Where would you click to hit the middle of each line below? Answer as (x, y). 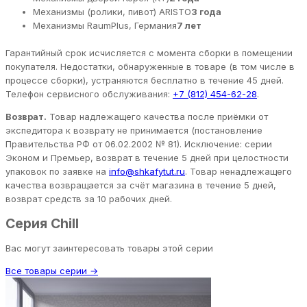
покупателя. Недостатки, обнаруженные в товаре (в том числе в (150, 66)
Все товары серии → (52, 271)
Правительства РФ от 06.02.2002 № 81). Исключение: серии (139, 144)
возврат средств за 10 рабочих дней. (89, 198)
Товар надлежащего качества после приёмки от (157, 116)
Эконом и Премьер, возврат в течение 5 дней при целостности (147, 157)
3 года (206, 11)
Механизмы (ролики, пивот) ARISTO (112, 11)
